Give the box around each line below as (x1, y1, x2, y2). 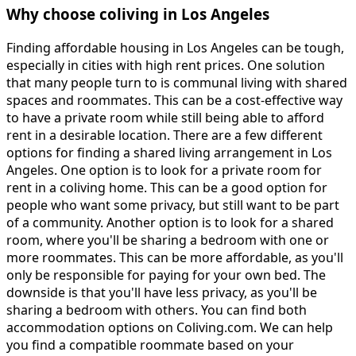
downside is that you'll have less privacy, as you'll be (6, 284, 317, 302)
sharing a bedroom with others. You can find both (6, 301, 307, 319)
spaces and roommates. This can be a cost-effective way (6, 91, 342, 110)
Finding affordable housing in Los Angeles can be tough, (6, 39, 344, 57)
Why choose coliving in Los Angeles (6, 4, 269, 25)
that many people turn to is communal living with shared (6, 74, 347, 92)
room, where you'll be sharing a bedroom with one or (6, 231, 329, 250)
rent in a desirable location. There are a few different (6, 126, 323, 145)
